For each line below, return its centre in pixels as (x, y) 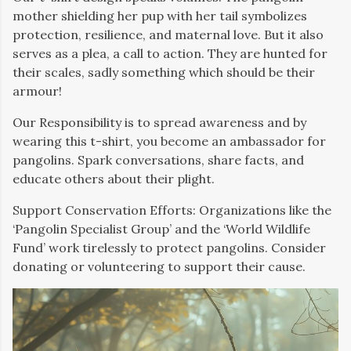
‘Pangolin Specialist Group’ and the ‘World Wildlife (161, 229)
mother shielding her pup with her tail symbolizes (160, 16)
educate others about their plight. (114, 179)
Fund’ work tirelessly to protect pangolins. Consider (169, 248)
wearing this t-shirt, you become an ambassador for (169, 141)
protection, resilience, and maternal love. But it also (168, 34)
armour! (37, 91)
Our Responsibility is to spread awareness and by (159, 122)
